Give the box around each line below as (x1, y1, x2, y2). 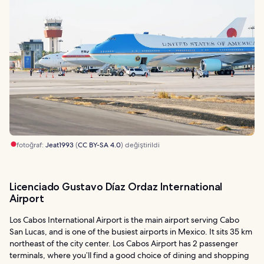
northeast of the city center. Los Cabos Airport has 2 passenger (9, 237, 238, 249)
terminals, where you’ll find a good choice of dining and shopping (9, 249, 249, 260)
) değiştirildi (121, 140, 160, 150)
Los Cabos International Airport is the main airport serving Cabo (9, 214, 239, 225)
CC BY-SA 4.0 (78, 140, 121, 150)
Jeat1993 (45, 140, 74, 150)
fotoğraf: (16, 140, 45, 150)
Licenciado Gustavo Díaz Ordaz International (9, 180, 223, 193)
